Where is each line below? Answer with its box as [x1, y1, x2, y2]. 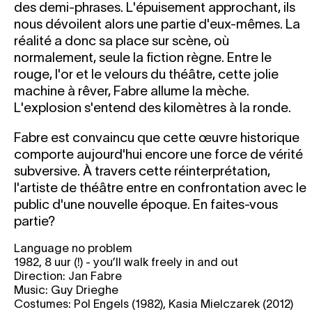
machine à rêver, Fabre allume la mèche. [14, 83, 249, 98]
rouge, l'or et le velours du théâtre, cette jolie [14, 66, 279, 81]
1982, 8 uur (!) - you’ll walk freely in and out [14, 255, 238, 268]
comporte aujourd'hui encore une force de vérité [14, 146, 303, 162]
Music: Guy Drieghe [14, 283, 118, 296]
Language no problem [14, 241, 132, 254]
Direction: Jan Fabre [14, 269, 122, 282]
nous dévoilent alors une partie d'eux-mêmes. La [14, 16, 300, 31]
